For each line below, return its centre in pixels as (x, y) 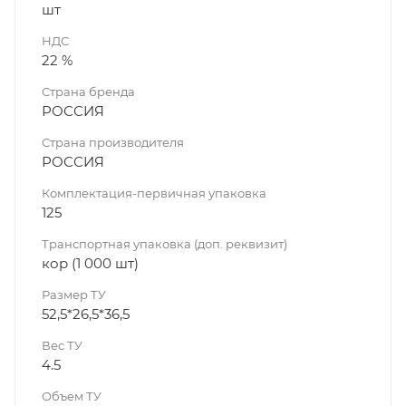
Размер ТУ (74, 294)
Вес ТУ (62, 345)
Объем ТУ (72, 396)
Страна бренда (88, 91)
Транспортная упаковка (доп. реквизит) (164, 243)
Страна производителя (113, 142)
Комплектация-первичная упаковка (154, 193)
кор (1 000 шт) (90, 263)
